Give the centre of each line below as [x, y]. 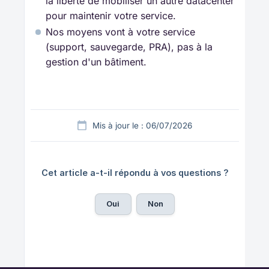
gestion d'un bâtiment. [96, 62]
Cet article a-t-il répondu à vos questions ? [135, 173]
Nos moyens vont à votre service [120, 32]
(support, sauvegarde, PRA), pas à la [129, 47]
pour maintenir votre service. [111, 16]
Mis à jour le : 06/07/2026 [142, 126]
